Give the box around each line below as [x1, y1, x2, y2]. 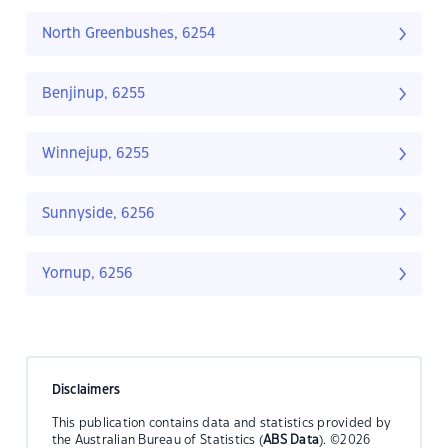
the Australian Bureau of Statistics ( [51, 433, 264, 446]
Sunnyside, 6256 [42, 207, 155, 222]
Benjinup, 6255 [42, 87, 145, 102]
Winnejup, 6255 [42, 147, 149, 162]
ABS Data [263, 433, 320, 446]
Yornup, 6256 [42, 267, 133, 282]
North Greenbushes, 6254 [42, 27, 216, 42]
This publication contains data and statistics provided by [51, 416, 392, 429]
